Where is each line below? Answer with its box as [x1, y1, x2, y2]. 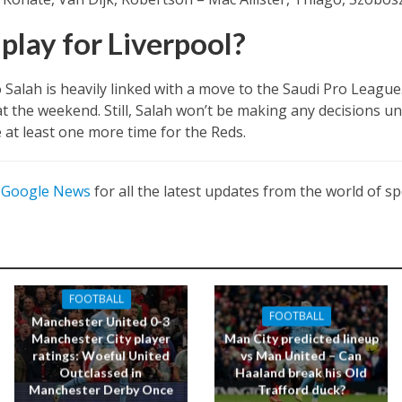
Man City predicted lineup [223, 330, 379, 346]
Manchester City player [31, 330, 170, 346]
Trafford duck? [257, 381, 345, 398]
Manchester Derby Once [28, 381, 173, 398]
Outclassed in [59, 364, 143, 380]
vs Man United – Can [240, 347, 363, 363]
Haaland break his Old [235, 364, 368, 380]
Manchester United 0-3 [31, 313, 170, 329]
